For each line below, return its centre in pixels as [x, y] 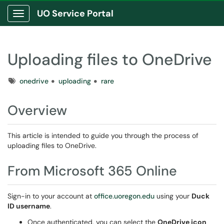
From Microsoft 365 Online [92, 171]
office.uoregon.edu [124, 196]
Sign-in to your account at [51, 196]
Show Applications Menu [58, 21]
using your [173, 196]
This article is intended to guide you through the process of [103, 135]
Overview [37, 110]
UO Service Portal [75, 13]
